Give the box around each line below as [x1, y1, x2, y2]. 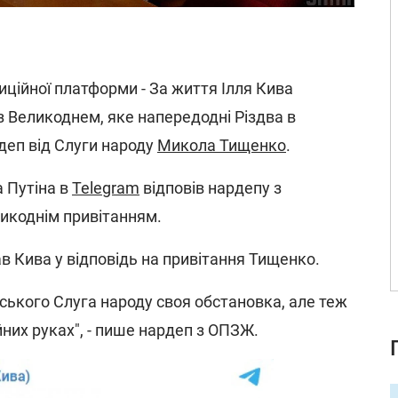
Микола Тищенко [157, 136, 286, 155]
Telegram [72, 179, 139, 197]
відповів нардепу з [139, 179, 282, 197]
